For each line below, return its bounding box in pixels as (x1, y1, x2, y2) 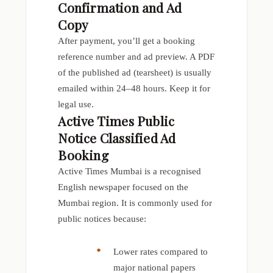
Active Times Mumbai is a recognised (58, 166, 202, 176)
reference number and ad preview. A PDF (58, 51, 215, 62)
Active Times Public (58, 112, 175, 129)
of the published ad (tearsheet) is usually (58, 67, 212, 77)
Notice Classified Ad (58, 129, 176, 146)
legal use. (58, 99, 94, 109)
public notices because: (58, 213, 147, 224)
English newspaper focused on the (58, 182, 189, 192)
